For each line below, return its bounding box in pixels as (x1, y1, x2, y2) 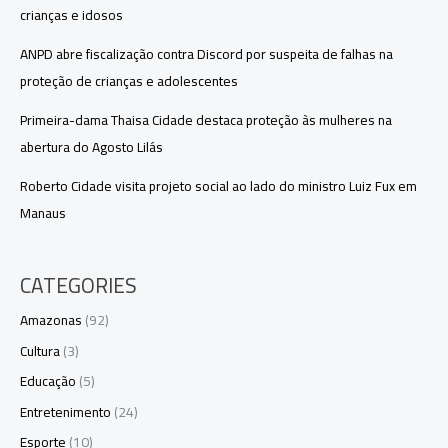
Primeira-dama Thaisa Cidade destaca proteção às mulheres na (20, 107, 392, 134)
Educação (20, 368, 76, 395)
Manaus (20, 200, 66, 227)
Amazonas (20, 307, 82, 334)
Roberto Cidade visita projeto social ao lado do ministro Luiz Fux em (20, 173, 417, 200)
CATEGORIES (20, 266, 137, 306)
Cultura (20, 337, 60, 364)
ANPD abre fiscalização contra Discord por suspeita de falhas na (20, 41, 393, 68)
